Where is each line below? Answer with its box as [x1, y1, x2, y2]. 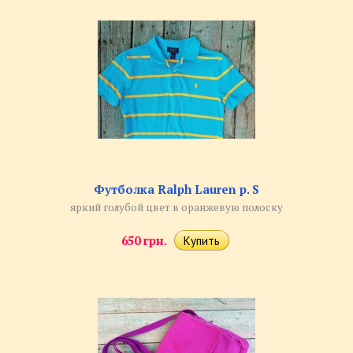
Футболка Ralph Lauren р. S [94, 181, 259, 198]
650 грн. [121, 232, 167, 249]
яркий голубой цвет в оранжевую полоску [70, 200, 283, 215]
